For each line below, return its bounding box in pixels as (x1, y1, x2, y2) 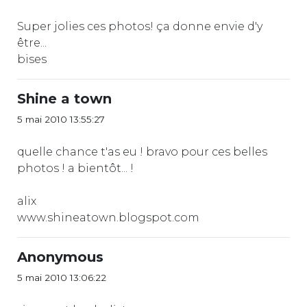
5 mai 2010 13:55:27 (17, 113, 105, 125)
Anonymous (17, 248, 103, 265)
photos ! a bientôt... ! (17, 161, 134, 175)
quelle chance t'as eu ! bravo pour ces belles (17, 145, 267, 158)
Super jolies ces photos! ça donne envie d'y (17, 19, 262, 33)
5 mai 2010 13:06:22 (17, 271, 106, 283)
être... (17, 36, 47, 49)
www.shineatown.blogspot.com (17, 210, 199, 224)
